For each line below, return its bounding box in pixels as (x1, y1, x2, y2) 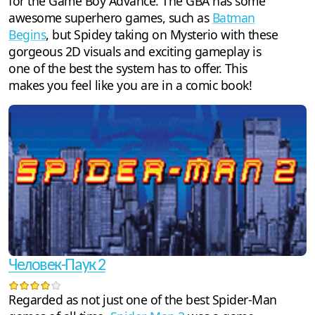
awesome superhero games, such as (8, 8, 212, 26)
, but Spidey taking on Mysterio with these (46, 25, 278, 43)
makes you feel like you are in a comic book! (8, 76, 252, 94)
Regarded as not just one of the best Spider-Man (8, 291, 277, 309)
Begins (8, 25, 46, 43)
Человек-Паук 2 (8, 257, 105, 275)
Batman (212, 8, 255, 26)
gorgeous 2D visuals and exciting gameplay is (8, 42, 261, 60)
